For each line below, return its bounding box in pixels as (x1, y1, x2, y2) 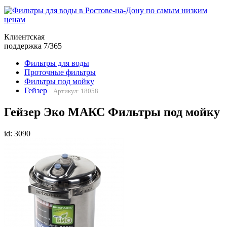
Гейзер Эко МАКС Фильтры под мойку (4, 105, 220, 119)
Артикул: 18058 (53, 87, 98, 95)
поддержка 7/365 (4, 42, 62, 51)
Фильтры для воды (24, 59, 89, 68)
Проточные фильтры (24, 68, 96, 77)
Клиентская (4, 32, 45, 42)
